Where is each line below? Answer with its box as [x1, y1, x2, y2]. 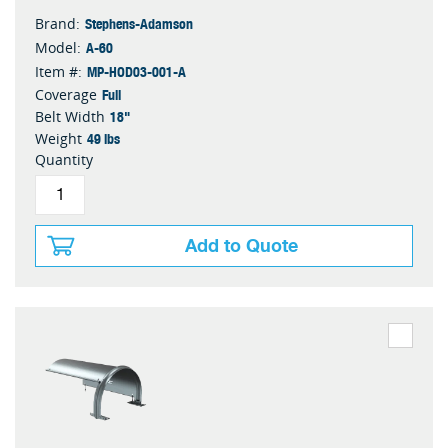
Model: [35, 38, 81, 57]
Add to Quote [185, 231, 298, 261]
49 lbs [87, 127, 120, 149]
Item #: [35, 62, 82, 81]
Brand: [35, 14, 80, 33]
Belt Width [35, 107, 105, 126]
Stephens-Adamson [85, 12, 193, 34]
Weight [35, 129, 82, 148]
